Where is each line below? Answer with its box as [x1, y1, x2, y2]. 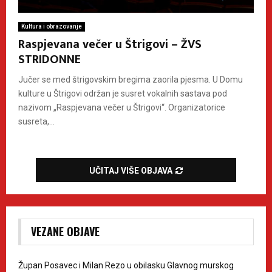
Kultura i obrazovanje [21, 22, 82, 30]
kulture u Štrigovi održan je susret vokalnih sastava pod [18, 88, 227, 98]
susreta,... [18, 116, 55, 126]
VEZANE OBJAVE [31, 223, 100, 239]
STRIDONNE [18, 49, 81, 70]
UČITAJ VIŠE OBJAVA [89, 165, 172, 175]
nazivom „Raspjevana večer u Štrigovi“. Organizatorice [18, 102, 225, 112]
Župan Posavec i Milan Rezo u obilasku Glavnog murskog [18, 260, 234, 270]
